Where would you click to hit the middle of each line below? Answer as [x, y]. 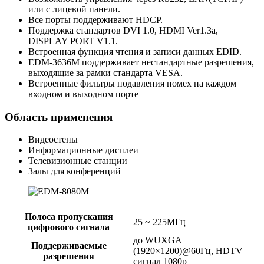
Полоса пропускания [69, 216]
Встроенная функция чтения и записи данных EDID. [135, 51]
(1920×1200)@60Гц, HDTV [188, 250]
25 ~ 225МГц [159, 222]
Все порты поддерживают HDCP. [95, 19]
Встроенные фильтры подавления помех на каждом [132, 83]
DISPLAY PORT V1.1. [73, 41]
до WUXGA [157, 240]
